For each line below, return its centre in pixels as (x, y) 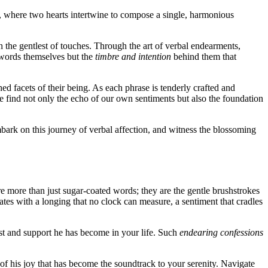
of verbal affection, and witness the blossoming (166, 129)
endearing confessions (221, 233)
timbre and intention (133, 56)
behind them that (204, 56)
